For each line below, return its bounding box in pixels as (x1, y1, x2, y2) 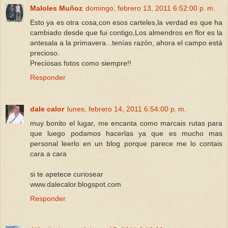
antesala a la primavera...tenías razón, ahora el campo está (30, 38, 222, 47)
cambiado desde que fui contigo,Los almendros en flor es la (30, 28, 222, 37)
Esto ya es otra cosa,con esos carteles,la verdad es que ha (30, 18, 222, 26)
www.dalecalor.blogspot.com (30, 180, 121, 188)
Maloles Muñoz (30, 4, 82, 12)
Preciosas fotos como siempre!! (30, 59, 131, 67)
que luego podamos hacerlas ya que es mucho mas (30, 129, 222, 137)
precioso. (30, 48, 60, 57)
